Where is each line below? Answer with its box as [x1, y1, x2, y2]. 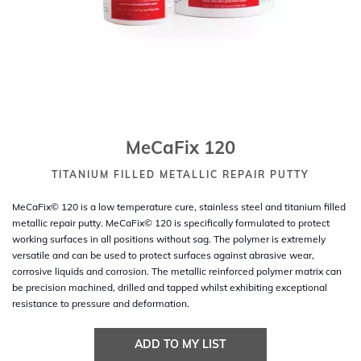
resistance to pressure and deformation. [12, 297, 189, 309]
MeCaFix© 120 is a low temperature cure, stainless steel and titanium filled [12, 201, 346, 213]
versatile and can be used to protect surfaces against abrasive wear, [12, 249, 314, 261]
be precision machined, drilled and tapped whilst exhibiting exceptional [12, 281, 327, 293]
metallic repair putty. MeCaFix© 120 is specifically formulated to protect [12, 217, 330, 229]
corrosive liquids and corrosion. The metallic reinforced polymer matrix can [12, 265, 342, 277]
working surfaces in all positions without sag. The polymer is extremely [12, 233, 326, 245]
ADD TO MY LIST [135, 337, 226, 351]
